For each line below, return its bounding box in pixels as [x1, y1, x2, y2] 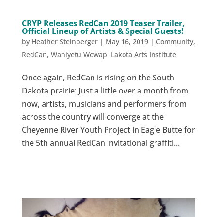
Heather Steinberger [31, 36, 98, 46]
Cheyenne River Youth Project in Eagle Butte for [21, 124, 195, 135]
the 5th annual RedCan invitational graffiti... [21, 137, 180, 148]
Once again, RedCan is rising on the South [21, 72, 174, 83]
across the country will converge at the [21, 111, 164, 122]
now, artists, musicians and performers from [21, 98, 186, 109]
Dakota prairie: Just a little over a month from [21, 85, 188, 96]
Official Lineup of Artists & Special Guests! [21, 25, 184, 36]
